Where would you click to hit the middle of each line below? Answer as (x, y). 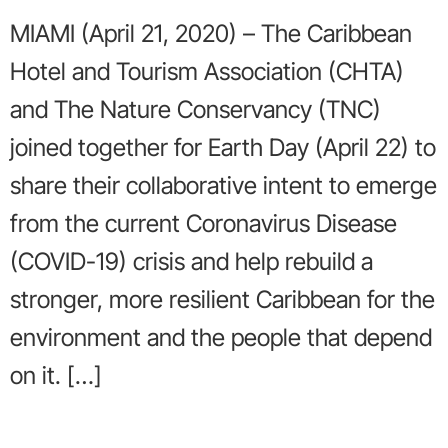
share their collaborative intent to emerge (223, 185)
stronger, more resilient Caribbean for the (222, 299)
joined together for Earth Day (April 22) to (223, 147)
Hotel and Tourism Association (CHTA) (207, 71)
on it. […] (56, 375)
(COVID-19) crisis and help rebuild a (191, 261)
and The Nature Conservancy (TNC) (195, 109)
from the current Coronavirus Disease (203, 223)
